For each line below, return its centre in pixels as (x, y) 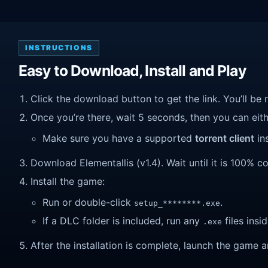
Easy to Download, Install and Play (132, 71)
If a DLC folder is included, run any (123, 220)
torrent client (225, 138)
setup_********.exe (177, 203)
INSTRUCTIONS (59, 48)
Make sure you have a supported (119, 138)
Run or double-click (88, 202)
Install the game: (68, 181)
